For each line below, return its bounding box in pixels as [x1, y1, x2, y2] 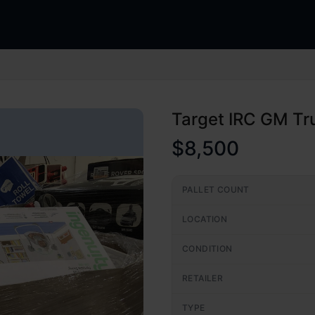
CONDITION [182, 243, 233, 254]
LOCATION [182, 214, 228, 224]
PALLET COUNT [182, 184, 250, 195]
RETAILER [182, 273, 224, 283]
